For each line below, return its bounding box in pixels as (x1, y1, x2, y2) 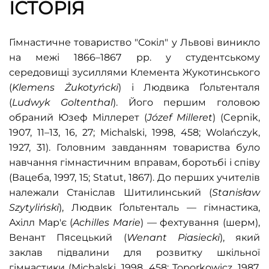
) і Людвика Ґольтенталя (118, 82, 260, 93)
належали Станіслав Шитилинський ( (9, 187, 212, 198)
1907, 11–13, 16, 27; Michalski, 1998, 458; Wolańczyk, (9, 127, 260, 138)
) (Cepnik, (213, 112, 260, 123)
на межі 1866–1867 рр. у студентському (9, 52, 260, 63)
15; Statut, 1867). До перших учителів (79, 172, 260, 183)
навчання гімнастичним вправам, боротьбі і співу (9, 157, 260, 168)
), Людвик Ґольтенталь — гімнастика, (59, 202, 260, 213)
